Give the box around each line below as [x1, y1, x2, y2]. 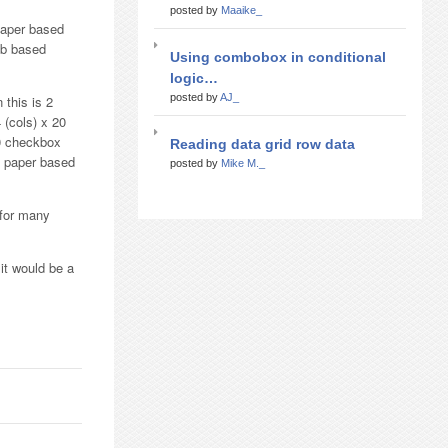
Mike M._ [221, 156, 265, 169]
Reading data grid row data [170, 135, 355, 152]
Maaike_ [221, 3, 262, 16]
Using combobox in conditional [170, 48, 386, 65]
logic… [170, 69, 218, 86]
